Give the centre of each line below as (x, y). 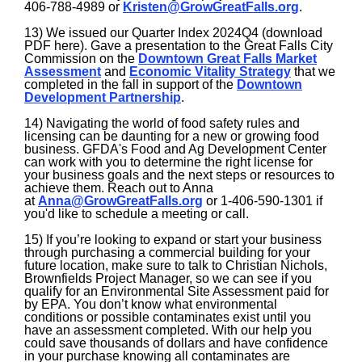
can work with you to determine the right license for (168, 162)
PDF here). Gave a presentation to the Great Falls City (179, 46)
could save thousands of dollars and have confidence (176, 343)
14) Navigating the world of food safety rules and (162, 123)
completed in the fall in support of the (130, 84)
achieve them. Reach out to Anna (119, 188)
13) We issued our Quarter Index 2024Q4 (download (173, 33)
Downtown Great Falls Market (227, 59)
